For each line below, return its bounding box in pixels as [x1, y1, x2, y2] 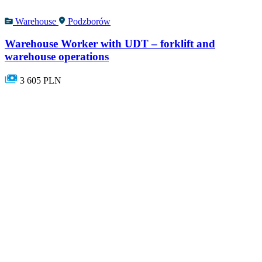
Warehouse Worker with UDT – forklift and [5, 37, 215, 50]
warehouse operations [5, 50, 109, 63]
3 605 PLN [20, 75, 61, 85]
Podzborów [68, 16, 111, 26]
